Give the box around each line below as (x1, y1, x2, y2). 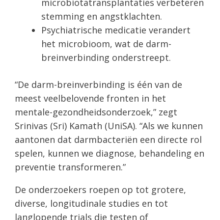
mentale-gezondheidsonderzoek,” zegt (15, 106, 177, 118)
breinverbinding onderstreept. (41, 51, 171, 63)
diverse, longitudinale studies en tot (15, 197, 168, 209)
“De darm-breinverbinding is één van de (15, 78, 182, 90)
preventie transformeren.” (15, 161, 126, 173)
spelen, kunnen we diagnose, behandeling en (15, 147, 204, 159)
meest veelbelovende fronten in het (15, 92, 166, 104)
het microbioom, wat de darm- (41, 37, 171, 50)
